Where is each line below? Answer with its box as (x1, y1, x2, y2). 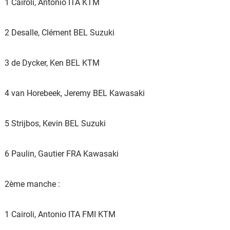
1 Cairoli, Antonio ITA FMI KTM (5, 209, 116, 220)
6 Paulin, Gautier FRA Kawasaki (5, 149, 119, 159)
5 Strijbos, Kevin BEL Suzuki (5, 119, 106, 129)
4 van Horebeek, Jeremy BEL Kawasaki (5, 88, 145, 99)
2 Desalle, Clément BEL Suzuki (5, 28, 114, 38)
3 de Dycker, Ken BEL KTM (5, 58, 100, 68)
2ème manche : (5, 179, 60, 189)
